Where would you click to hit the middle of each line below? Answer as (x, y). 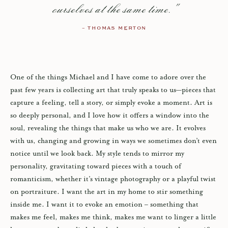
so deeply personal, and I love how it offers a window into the (110, 116)
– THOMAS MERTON (114, 28)
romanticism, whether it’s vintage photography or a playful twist (113, 179)
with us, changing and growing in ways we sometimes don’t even (113, 141)
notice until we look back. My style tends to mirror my (97, 154)
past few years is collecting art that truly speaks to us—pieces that (113, 90)
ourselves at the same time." (114, 10)
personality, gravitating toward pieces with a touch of (96, 167)
